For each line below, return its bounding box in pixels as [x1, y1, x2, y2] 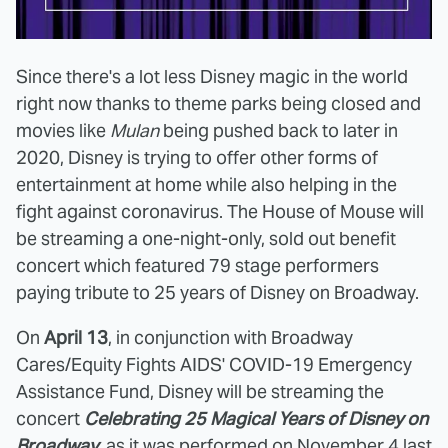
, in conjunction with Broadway [108, 326, 353, 350]
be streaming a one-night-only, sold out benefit [16, 227, 396, 251]
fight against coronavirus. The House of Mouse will [16, 200, 424, 224]
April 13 [44, 326, 108, 350]
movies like [16, 119, 110, 143]
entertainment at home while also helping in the [16, 173, 397, 197]
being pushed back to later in [159, 119, 398, 143]
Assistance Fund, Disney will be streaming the [16, 380, 384, 404]
